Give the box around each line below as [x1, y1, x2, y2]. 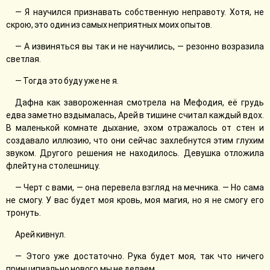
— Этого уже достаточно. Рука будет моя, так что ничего [15, 251, 264, 261]
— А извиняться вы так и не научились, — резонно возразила [15, 42, 264, 51]
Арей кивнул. [15, 230, 66, 239]
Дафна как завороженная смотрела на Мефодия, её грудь [15, 98, 264, 107]
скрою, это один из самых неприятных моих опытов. [6, 20, 212, 30]
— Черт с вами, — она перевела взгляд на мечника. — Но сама [15, 183, 264, 192]
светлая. [6, 54, 41, 64]
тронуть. [6, 208, 41, 218]
